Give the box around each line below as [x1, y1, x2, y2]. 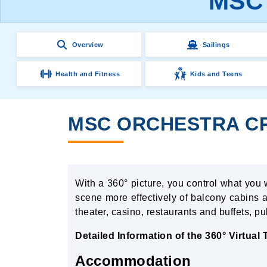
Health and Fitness [55, 70, 120, 77]
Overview [72, 41, 104, 48]
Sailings [202, 41, 230, 48]
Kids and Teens [190, 70, 243, 77]
